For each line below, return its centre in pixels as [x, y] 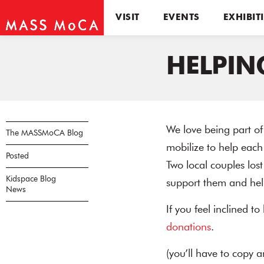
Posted [17, 156]
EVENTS [181, 18]
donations [189, 227]
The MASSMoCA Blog [44, 133]
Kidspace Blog [31, 179]
